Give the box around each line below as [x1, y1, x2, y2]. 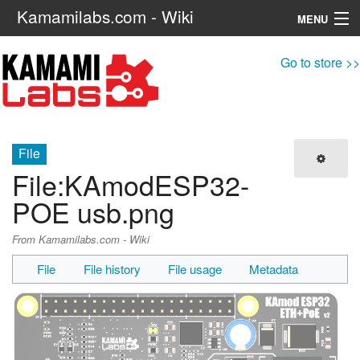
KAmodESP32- [64, 165, 249, 205]
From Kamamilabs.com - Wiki [12, 231, 149, 247]
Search [155, 93, 186, 108]
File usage [168, 260, 222, 278]
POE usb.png [12, 192, 174, 232]
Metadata [249, 260, 299, 278]
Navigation [12, 47, 61, 62]
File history [83, 260, 141, 278]
